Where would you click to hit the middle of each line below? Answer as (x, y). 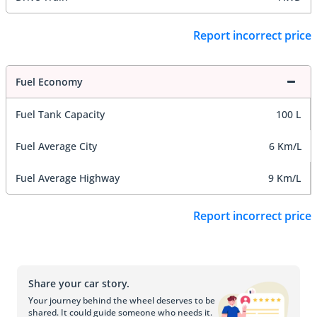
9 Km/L (284, 178)
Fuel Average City (56, 146)
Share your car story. (79, 284)
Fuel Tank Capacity (60, 114)
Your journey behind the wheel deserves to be (122, 301)
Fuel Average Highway (68, 178)
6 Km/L (285, 146)
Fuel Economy (49, 81)
